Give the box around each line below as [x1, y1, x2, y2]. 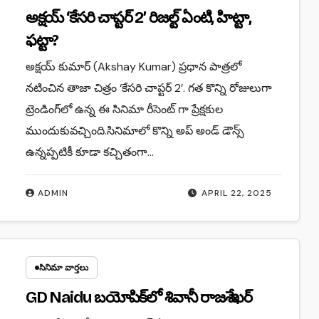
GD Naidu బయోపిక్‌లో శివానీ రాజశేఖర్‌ [25, 288, 253, 307]
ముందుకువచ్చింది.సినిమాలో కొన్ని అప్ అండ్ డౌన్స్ [25, 122, 244, 138]
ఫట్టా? [25, 31, 59, 50]
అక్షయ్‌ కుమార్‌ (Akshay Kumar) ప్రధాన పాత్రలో [25, 58, 241, 74]
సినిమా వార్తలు [38, 261, 88, 273]
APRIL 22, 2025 [202, 187, 273, 199]
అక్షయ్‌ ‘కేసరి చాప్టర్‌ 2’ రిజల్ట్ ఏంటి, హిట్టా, [25, 8, 251, 27]
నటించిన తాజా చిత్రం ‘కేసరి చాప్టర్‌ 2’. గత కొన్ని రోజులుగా [25, 80, 272, 95]
